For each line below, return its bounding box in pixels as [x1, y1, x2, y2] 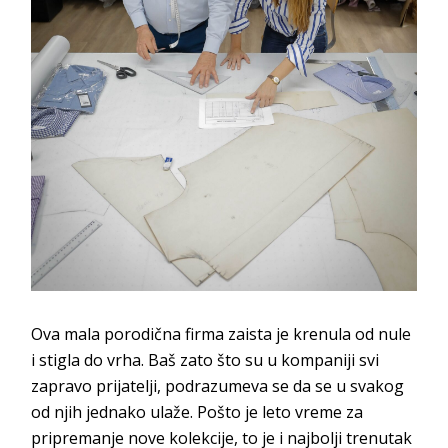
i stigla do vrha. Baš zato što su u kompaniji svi [31, 349, 380, 372]
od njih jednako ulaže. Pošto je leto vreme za [31, 401, 364, 424]
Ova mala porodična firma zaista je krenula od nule [31, 323, 412, 346]
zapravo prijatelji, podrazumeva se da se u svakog [31, 375, 405, 398]
